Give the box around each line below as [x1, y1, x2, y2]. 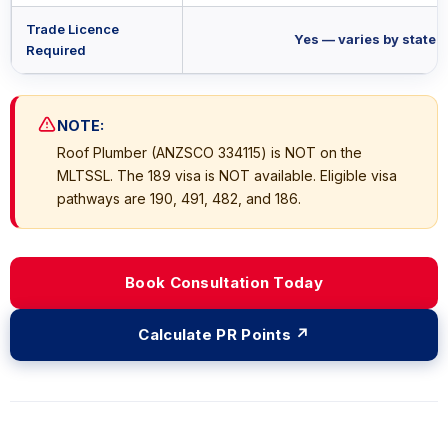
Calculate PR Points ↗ [138, 325, 310, 345]
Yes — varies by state [294, 31, 436, 48]
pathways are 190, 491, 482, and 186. [57, 190, 301, 208]
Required [26, 42, 86, 59]
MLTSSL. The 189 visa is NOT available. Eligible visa [57, 167, 397, 185]
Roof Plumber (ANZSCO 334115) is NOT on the [57, 144, 362, 162]
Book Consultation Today [125, 273, 323, 293]
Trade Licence [26, 21, 119, 38]
